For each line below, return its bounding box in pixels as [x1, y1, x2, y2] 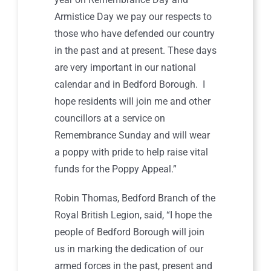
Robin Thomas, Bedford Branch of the [54, 192, 215, 204]
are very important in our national [54, 62, 196, 73]
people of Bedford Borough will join [54, 226, 204, 238]
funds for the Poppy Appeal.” [54, 163, 177, 175]
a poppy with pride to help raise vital [54, 146, 208, 158]
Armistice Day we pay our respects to [54, 11, 212, 22]
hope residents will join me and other [54, 96, 211, 107]
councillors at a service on [54, 113, 165, 124]
